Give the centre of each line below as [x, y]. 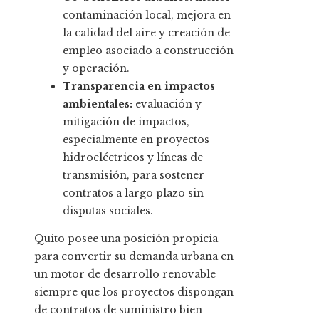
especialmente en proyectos [136, 140]
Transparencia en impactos [139, 87]
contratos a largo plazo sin [133, 193]
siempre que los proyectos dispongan [134, 292]
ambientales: [98, 104]
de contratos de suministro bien [118, 310]
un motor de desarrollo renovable [125, 274]
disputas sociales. [108, 211]
